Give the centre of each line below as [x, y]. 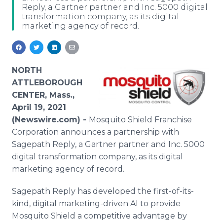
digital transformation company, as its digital [97, 157]
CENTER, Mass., [43, 95]
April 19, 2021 [39, 107]
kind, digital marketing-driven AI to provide [96, 203]
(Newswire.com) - [50, 120]
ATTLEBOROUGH [47, 83]
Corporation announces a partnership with [95, 132]
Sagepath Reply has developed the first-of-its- [103, 191]
